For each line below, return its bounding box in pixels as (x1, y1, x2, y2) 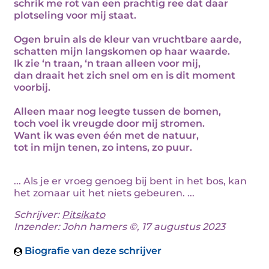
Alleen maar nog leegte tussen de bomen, (14, 106, 221, 117)
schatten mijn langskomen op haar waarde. (14, 46, 230, 57)
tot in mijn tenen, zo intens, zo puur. (14, 142, 192, 153)
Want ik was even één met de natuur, (14, 130, 199, 141)
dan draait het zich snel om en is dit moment (14, 70, 235, 81)
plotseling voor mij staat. (14, 10, 136, 21)
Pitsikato (62, 209, 105, 220)
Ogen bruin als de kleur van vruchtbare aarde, (14, 34, 241, 45)
